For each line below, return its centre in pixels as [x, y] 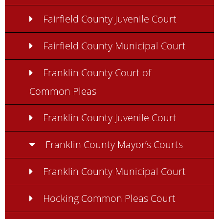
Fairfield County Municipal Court [114, 45]
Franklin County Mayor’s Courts [114, 144]
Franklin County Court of [97, 72]
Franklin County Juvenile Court [109, 117]
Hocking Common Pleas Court [109, 198]
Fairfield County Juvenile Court [109, 18]
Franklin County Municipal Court [114, 171]
